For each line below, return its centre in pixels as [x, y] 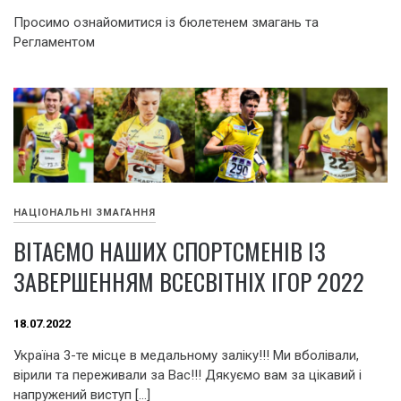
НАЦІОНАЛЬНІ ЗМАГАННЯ [85, 213]
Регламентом [54, 42]
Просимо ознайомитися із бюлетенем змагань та [166, 22]
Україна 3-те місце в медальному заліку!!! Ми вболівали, [186, 356]
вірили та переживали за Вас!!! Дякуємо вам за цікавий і [188, 375]
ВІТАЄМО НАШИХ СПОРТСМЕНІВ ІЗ [170, 252]
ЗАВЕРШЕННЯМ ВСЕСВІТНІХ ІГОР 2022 [189, 282]
